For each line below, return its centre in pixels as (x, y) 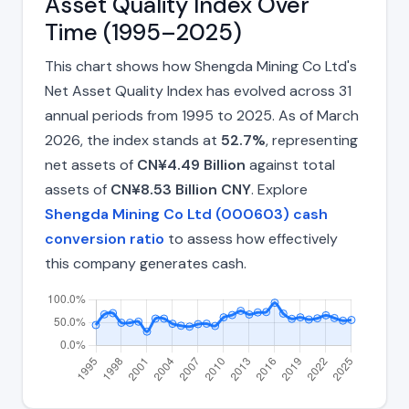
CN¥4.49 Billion (191, 165)
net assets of (91, 165)
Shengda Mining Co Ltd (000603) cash (186, 215)
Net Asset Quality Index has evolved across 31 (198, 91)
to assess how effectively (251, 239)
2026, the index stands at (133, 141)
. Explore (279, 190)
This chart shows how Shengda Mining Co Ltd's (201, 67)
